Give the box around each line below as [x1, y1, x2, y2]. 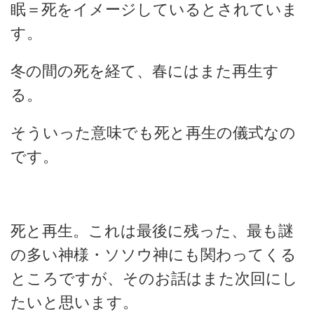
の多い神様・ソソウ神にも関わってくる [11, 245, 296, 264]
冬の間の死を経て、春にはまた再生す [11, 62, 279, 80]
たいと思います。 [11, 293, 138, 311]
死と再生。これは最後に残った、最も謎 [11, 221, 294, 240]
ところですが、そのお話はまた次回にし [11, 269, 298, 287]
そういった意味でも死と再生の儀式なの [11, 123, 296, 142]
